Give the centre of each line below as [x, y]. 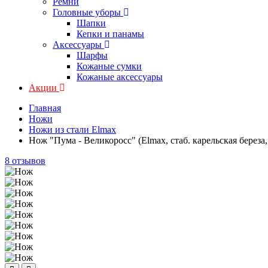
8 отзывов [25, 161]
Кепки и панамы [110, 34]
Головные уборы [87, 12]
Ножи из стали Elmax [72, 130]
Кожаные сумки [109, 66]
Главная [45, 108]
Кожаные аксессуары [120, 77]
